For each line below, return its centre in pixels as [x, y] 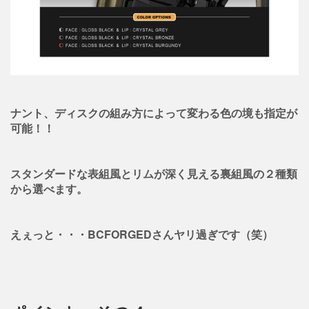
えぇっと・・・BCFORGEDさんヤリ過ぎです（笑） [142, 235]
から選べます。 [49, 189]
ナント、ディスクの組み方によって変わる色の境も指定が [154, 113]
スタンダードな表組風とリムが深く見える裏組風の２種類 [154, 174]
